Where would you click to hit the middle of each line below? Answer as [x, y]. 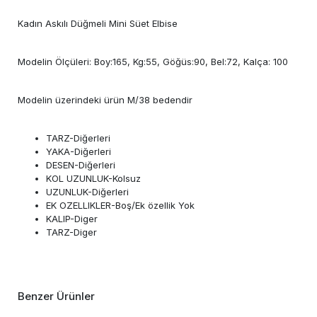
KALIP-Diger [72, 218]
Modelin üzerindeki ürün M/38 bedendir [105, 99]
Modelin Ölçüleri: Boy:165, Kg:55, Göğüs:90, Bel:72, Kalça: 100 [153, 61]
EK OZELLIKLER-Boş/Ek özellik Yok [120, 205]
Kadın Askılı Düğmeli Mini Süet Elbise [98, 23]
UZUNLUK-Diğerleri [87, 191]
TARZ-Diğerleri [78, 138]
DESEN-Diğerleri [81, 165]
